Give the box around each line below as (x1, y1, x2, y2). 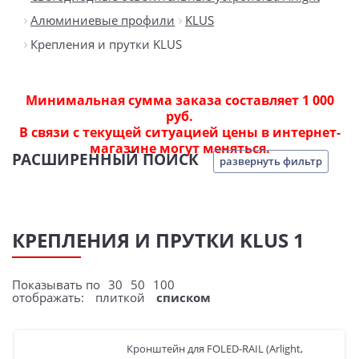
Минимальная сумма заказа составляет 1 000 (25, 91, 334, 109)
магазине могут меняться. (89, 139, 270, 157)
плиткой (95, 289, 145, 305)
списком (156, 289, 211, 305)
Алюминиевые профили (30, 12, 175, 28)
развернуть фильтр (220, 154, 322, 168)
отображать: (12, 289, 87, 305)
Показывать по (12, 276, 100, 292)
